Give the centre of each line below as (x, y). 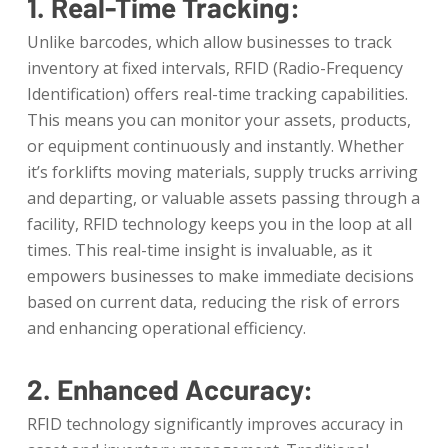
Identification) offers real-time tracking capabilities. (217, 94)
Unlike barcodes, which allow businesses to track (209, 42)
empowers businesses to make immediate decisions (220, 276)
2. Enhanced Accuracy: (169, 389)
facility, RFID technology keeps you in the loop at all (219, 224)
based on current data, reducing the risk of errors (213, 302)
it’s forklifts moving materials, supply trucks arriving (222, 172)
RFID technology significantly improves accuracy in (214, 424)
